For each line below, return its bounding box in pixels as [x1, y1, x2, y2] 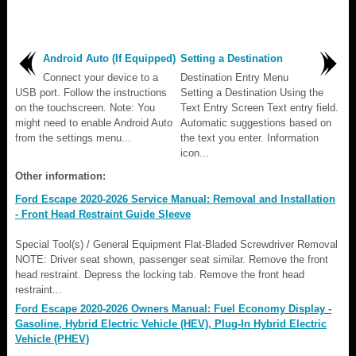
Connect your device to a [43, 71, 158, 83]
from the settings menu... [15, 131, 131, 144]
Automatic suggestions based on [180, 116, 331, 129]
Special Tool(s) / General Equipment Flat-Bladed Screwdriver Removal [15, 238, 338, 250]
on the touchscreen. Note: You [15, 101, 155, 114]
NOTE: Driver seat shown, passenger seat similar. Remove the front [15, 253, 328, 265]
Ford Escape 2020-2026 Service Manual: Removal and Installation [15, 192, 335, 205]
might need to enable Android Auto [15, 116, 172, 129]
